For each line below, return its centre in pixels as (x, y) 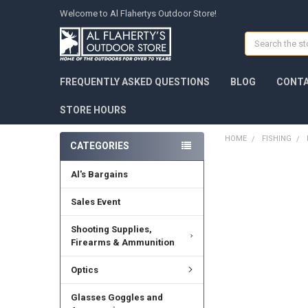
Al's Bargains (99, 174)
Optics (84, 269)
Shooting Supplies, (111, 229)
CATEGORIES (99, 145)
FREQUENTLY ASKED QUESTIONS (134, 81)
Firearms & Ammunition (122, 242)
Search (259, 38)
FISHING (276, 138)
